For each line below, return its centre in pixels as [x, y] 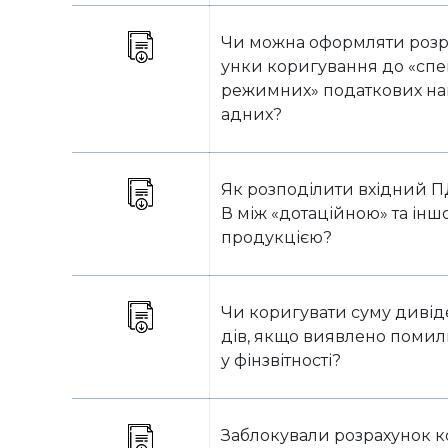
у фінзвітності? [281, 360]
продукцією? [276, 237]
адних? [251, 114]
